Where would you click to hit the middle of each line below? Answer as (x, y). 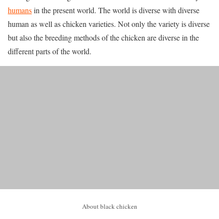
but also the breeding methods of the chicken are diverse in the (103, 37)
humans (20, 10)
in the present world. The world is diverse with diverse (116, 10)
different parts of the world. (50, 51)
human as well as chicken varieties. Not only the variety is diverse (109, 24)
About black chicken (109, 206)
